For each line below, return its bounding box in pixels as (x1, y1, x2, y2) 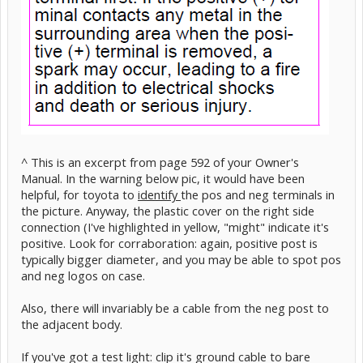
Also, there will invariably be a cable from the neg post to (21, 300, 329, 316)
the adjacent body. (21, 316, 122, 332)
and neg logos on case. (21, 267, 145, 284)
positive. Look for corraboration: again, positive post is (21, 235, 318, 251)
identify (138, 186, 181, 203)
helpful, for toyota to (21, 186, 138, 203)
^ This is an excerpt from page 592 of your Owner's (21, 154, 299, 170)
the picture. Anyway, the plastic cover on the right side (21, 203, 314, 219)
